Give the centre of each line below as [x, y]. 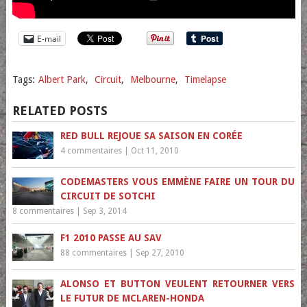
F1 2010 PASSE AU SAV [111, 238]
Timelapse [205, 79]
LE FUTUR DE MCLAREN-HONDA [132, 298]
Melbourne [152, 79]
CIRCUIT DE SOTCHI [108, 196]
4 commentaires [91, 151]
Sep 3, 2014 [105, 211]
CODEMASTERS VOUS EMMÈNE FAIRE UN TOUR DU [177, 182]
